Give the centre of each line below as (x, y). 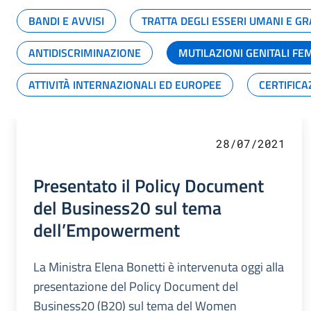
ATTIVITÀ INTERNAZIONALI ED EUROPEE (125, 84)
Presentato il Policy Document (149, 185)
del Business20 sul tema (127, 207)
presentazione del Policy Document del (136, 286)
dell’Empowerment (107, 229)
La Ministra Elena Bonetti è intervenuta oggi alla (159, 267)
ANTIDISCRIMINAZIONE (85, 52)
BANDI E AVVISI (66, 20)
